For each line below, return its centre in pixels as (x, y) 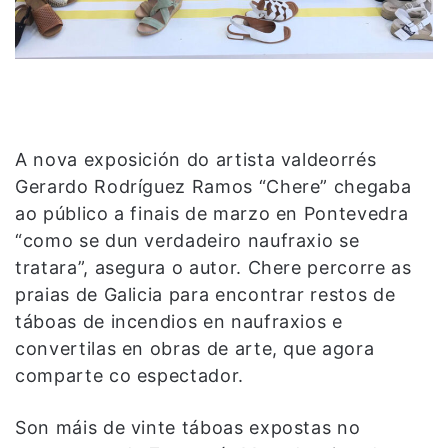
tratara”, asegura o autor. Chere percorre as (213, 268)
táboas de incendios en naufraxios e (179, 322)
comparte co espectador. (129, 376)
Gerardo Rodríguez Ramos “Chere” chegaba (213, 187)
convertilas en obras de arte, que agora (195, 349)
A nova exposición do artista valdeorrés (196, 160)
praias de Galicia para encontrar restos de (205, 295)
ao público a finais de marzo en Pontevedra (212, 214)
